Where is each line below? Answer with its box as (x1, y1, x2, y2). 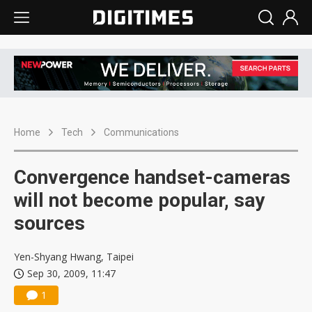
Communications (104, 127, 179, 139)
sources (14, 212, 85, 235)
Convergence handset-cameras (14, 166, 290, 189)
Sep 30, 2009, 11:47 (27, 267, 116, 281)
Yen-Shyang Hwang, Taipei (14, 250, 134, 264)
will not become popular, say (14, 189, 265, 212)
